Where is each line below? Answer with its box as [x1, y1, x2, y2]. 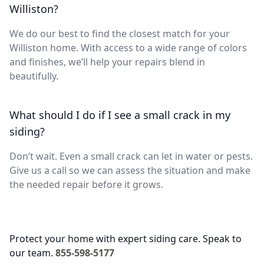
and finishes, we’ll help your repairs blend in [9, 55, 205, 68]
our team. [9, 246, 53, 259]
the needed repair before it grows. [9, 177, 163, 191]
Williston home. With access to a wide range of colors [9, 41, 247, 54]
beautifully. [9, 69, 58, 82]
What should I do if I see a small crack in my [9, 107, 230, 122]
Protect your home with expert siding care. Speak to [9, 232, 242, 245]
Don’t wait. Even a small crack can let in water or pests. [9, 149, 253, 163]
